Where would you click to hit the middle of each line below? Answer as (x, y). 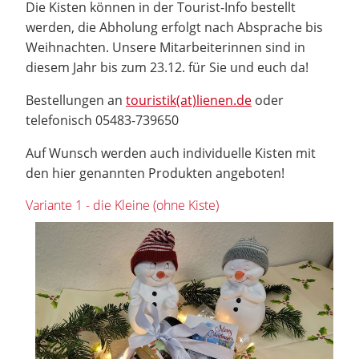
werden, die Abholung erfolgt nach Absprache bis (174, 27)
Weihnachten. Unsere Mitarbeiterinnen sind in (165, 47)
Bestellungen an (76, 100)
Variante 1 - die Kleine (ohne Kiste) (122, 205)
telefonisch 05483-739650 (102, 120)
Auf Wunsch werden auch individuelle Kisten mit (171, 153)
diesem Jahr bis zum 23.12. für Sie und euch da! (167, 67)
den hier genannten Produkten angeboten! (155, 173)
